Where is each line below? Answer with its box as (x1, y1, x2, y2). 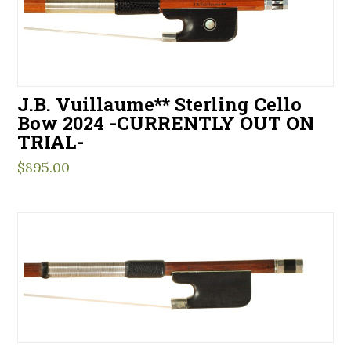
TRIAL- (17, 129, 85, 154)
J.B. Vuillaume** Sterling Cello (17, 92, 302, 117)
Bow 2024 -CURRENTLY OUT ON (17, 110, 315, 136)
